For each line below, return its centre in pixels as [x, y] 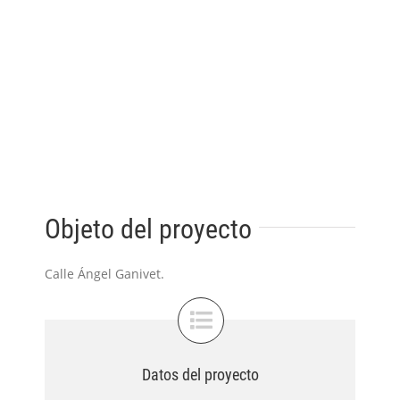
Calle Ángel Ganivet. [104, 273]
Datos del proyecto [200, 374]
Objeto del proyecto [148, 229]
